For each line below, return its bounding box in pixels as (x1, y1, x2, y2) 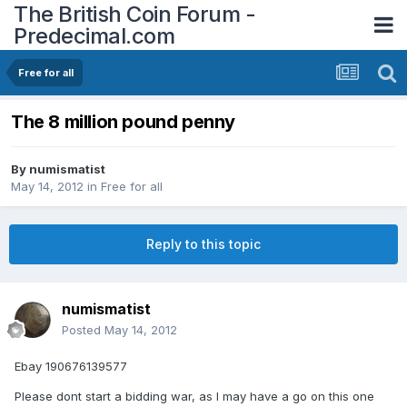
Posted (62, 323, 104, 338)
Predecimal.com (14, 22, 174, 49)
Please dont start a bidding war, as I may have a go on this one (15, 389, 374, 404)
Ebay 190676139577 (15, 359, 127, 374)
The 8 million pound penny (11, 111, 235, 134)
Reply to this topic (146, 236, 261, 253)
